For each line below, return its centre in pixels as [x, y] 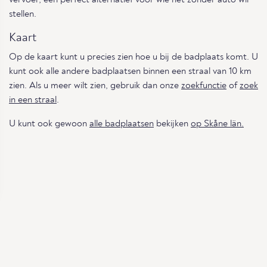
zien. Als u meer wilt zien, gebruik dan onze [95, 86]
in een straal [33, 100]
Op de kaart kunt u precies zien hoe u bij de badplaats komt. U [133, 57]
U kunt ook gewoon [49, 124]
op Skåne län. [217, 124]
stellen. [23, 14]
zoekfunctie [204, 86]
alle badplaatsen [122, 124]
